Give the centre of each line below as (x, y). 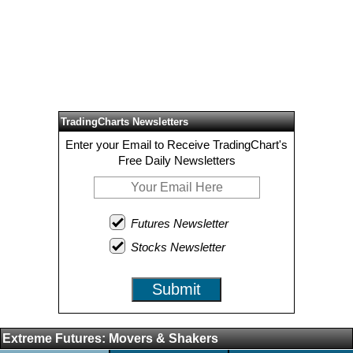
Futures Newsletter (180, 223)
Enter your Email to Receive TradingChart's (176, 145)
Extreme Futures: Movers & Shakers (110, 338)
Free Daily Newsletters (176, 160)
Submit (176, 289)
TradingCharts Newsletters (124, 122)
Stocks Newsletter (178, 247)
